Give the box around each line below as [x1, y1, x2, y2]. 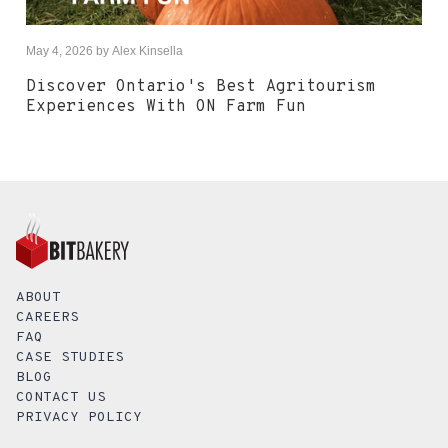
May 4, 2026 [26, 44, 93, 59]
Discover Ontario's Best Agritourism [26, 77, 376, 98]
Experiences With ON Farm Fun [26, 97, 306, 118]
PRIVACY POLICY [16, 408, 142, 426]
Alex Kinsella [112, 44, 183, 59]
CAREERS [16, 308, 79, 326]
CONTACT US [16, 388, 106, 406]
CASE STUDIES [16, 348, 124, 366]
